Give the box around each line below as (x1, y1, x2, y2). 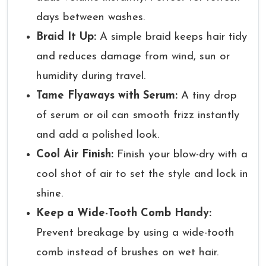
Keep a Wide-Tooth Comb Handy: (36, 208, 211, 219)
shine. (36, 188, 63, 199)
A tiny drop (178, 90, 237, 102)
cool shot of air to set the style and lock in (36, 169, 248, 180)
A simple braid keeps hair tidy (96, 31, 247, 43)
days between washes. (36, 12, 145, 23)
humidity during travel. (36, 71, 145, 82)
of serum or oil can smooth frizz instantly (36, 110, 239, 121)
